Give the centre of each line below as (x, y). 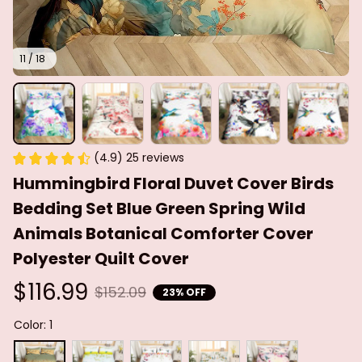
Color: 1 (33, 325)
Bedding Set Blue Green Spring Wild (159, 209)
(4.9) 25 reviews (139, 158)
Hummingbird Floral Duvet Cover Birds (173, 184)
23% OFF (184, 292)
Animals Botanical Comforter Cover (163, 234)
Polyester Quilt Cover (101, 259)
